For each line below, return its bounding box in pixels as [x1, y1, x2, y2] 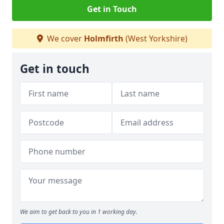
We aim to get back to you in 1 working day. [20, 207, 137, 216]
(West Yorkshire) [123, 33, 187, 44]
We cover [44, 33, 84, 44]
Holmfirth [83, 33, 123, 44]
